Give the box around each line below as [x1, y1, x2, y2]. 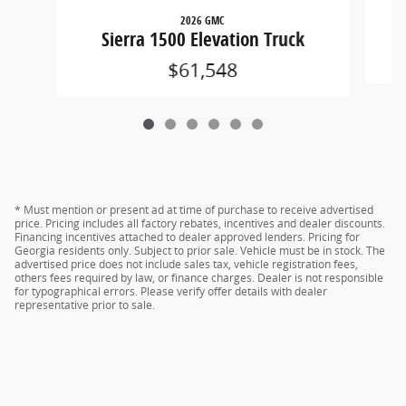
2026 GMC [180, 13, 226, 29]
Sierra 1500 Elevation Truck [101, 26, 304, 53]
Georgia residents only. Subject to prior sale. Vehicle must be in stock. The [14, 243, 385, 259]
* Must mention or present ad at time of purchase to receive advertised [14, 202, 373, 218]
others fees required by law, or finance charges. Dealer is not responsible [14, 270, 383, 286]
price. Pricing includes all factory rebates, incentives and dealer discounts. [14, 216, 385, 232]
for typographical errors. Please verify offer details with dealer [14, 284, 327, 300]
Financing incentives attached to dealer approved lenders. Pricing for [14, 229, 360, 246]
